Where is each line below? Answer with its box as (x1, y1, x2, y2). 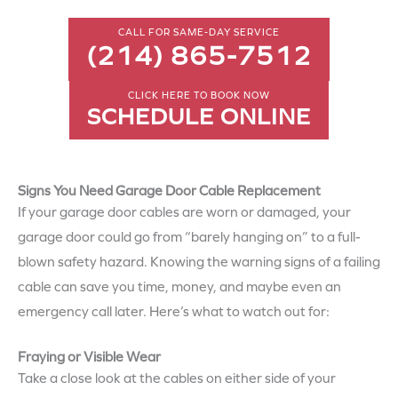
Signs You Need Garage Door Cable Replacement (18, 182, 321, 199)
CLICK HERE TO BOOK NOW (128, 89, 270, 101)
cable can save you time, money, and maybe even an (18, 278, 341, 295)
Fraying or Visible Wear (18, 348, 161, 365)
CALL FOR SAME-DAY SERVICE (118, 26, 280, 38)
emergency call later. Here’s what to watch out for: (18, 303, 330, 320)
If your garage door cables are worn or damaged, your (18, 203, 351, 220)
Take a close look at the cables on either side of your (18, 370, 336, 386)
